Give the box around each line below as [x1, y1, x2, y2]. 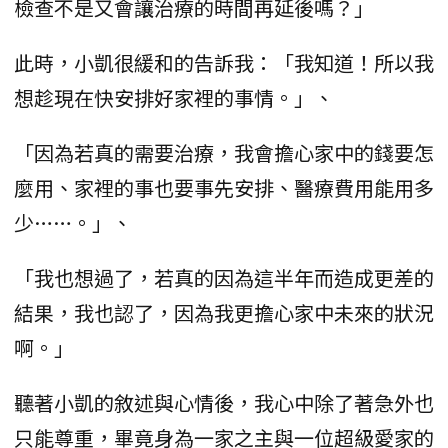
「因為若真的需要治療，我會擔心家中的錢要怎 [14, 137, 434, 167]
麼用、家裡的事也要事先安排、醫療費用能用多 [14, 172, 434, 202]
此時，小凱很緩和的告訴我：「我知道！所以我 [14, 47, 434, 77]
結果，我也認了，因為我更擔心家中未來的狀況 [14, 297, 434, 327]
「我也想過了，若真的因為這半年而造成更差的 [14, 262, 434, 292]
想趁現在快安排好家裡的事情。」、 [14, 82, 334, 112]
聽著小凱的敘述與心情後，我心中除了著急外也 [14, 387, 434, 417]
